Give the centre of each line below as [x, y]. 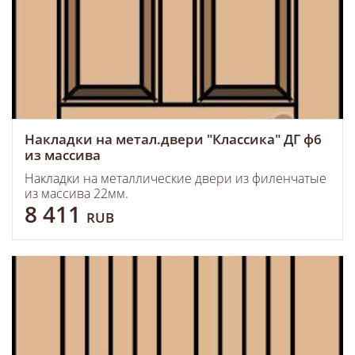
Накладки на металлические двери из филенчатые [176, 178]
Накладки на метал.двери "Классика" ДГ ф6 [173, 139]
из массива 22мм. [76, 193]
